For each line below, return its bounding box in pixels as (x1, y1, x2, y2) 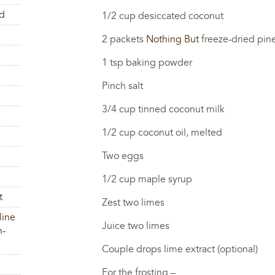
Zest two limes (33, 197, 165, 207)
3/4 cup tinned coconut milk (33, 104, 225, 114)
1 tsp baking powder (33, 57, 193, 68)
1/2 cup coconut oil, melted (33, 127, 223, 137)
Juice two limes (33, 220, 170, 231)
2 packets (33, 34, 147, 44)
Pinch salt (33, 80, 144, 91)
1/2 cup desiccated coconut (33, 10, 224, 21)
